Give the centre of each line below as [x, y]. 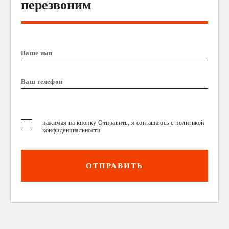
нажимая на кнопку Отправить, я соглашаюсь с [109, 122]
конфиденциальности [71, 130]
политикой [190, 122]
